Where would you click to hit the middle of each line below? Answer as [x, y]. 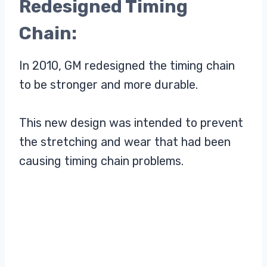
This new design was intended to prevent [131, 123]
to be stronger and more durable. [108, 85]
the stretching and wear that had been [125, 142]
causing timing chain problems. [101, 161]
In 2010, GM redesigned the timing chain [127, 66]
